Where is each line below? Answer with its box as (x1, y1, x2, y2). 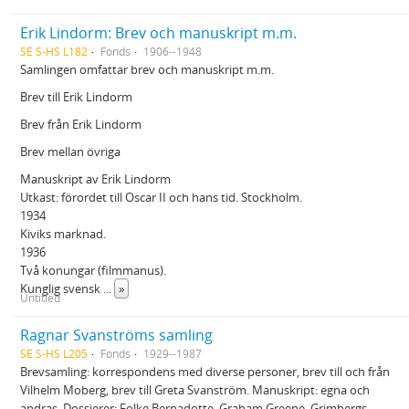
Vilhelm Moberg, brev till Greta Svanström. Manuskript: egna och (20, 382, 370, 398)
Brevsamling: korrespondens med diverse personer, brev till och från (20, 363, 390, 380)
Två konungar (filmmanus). (20, 262, 166, 278)
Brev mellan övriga (20, 143, 121, 160)
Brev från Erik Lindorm (20, 116, 142, 132)
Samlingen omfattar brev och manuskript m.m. (20, 61, 274, 78)
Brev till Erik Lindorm (20, 89, 132, 105)
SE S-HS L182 (20, 44, 88, 58)
